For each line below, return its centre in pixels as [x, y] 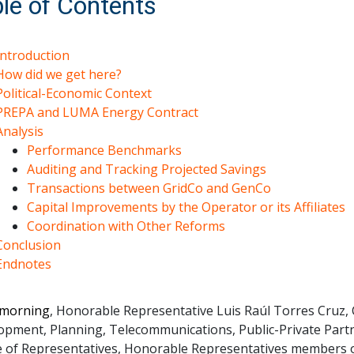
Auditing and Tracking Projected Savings [147, 169]
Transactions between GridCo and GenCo [149, 188]
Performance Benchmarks [104, 150]
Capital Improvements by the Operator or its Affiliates [186, 207]
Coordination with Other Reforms [126, 226]
